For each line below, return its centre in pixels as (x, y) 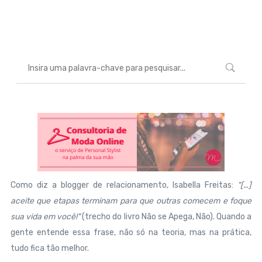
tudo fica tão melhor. (49, 248)
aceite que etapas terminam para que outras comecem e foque (131, 201)
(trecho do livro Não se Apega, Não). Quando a (166, 217)
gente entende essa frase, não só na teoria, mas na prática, (131, 232)
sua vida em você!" (45, 217)
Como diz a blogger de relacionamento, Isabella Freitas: (124, 185)
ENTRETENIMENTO (131, 13)
